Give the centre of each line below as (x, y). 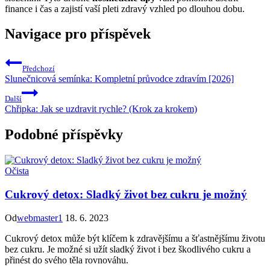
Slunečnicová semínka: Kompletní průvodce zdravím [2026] (119, 79)
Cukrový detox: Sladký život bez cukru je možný (126, 194)
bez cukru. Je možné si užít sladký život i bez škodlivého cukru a (128, 249)
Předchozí (39, 69)
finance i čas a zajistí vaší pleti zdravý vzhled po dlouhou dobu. (125, 8)
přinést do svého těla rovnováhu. (67, 260)
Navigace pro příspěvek (78, 34)
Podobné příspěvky (64, 135)
